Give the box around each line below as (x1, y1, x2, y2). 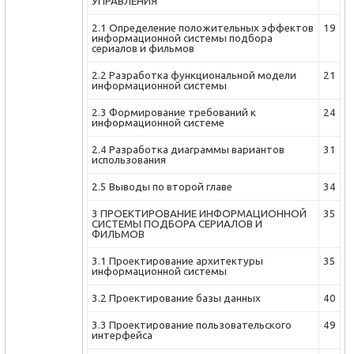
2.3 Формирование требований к (92, 107, 256, 119)
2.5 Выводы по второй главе (92, 181, 232, 193)
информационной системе (92, 117, 224, 129)
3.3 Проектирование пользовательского (92, 319, 292, 331)
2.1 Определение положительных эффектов (92, 22, 314, 34)
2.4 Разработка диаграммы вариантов (92, 144, 284, 156)
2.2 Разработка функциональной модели (92, 70, 296, 81)
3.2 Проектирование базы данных (92, 292, 261, 304)
